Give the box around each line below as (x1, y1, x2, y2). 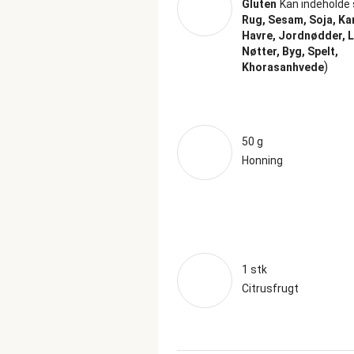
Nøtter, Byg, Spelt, (242, 45, 338, 58)
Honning (242, 154, 283, 167)
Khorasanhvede (242, 61, 324, 73)
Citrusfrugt (242, 282, 299, 295)
